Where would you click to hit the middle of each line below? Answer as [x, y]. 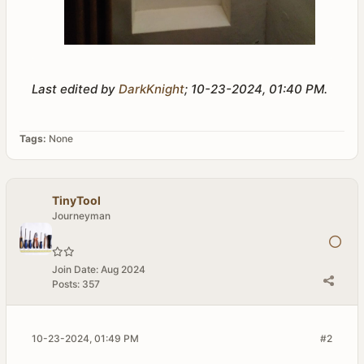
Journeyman [81, 216]
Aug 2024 [123, 269]
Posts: [66, 284]
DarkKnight [152, 89]
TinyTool [76, 200]
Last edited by [75, 89]
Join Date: [75, 269]
